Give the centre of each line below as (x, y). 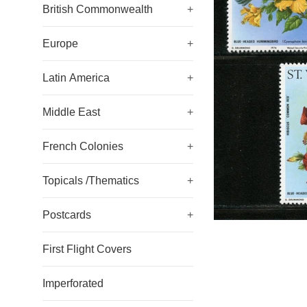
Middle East (71, 112)
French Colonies (83, 146)
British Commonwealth (98, 9)
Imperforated (73, 283)
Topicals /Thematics (91, 181)
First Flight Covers (87, 249)
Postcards (67, 215)
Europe (60, 44)
